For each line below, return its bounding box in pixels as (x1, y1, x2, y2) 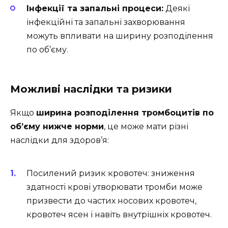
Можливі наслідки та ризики (10, 82, 172, 95)
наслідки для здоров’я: (10, 135, 109, 145)
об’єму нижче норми (10, 121, 104, 131)
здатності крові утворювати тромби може (26, 182, 203, 192)
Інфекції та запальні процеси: (26, 3, 163, 13)
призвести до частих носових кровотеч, (26, 196, 196, 206)
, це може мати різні (104, 121, 188, 131)
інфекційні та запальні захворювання (26, 17, 185, 27)
